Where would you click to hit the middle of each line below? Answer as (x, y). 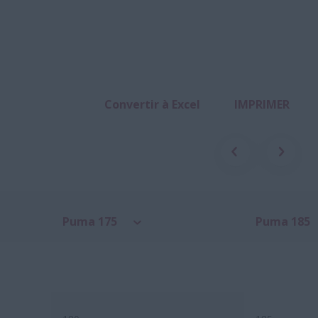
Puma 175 (90, 222)
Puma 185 (283, 222)
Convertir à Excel (152, 105)
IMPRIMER (262, 105)
